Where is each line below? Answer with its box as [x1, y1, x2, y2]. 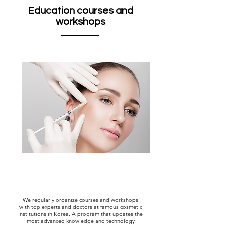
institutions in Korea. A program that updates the [18, 210, 143, 217]
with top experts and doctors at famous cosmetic [19, 203, 142, 210]
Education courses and [28, 5, 133, 16]
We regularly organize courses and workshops [23, 196, 138, 203]
